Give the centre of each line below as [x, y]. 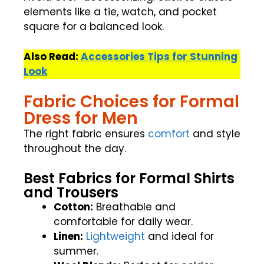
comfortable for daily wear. [123, 221]
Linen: [68, 236]
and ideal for [179, 236]
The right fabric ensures [86, 134]
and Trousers [71, 192]
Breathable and [134, 207]
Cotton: [73, 207]
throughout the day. [75, 149]
